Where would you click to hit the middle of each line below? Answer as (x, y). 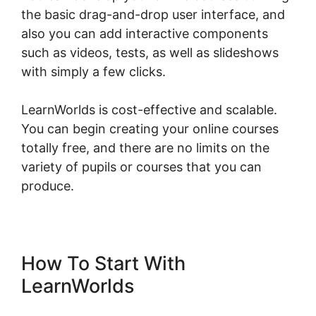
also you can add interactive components (145, 34)
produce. (48, 186)
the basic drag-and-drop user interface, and (153, 15)
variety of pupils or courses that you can (141, 167)
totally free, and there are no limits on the (145, 148)
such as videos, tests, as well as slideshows (150, 53)
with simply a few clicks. (93, 72)
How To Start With (103, 264)
